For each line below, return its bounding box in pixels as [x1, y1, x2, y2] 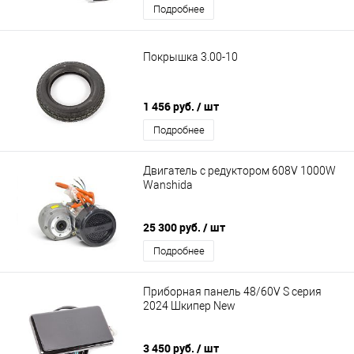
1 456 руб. [143, 99, 197, 115]
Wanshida [143, 178, 193, 191]
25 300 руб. [143, 220, 203, 235]
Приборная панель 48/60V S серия [143, 284, 322, 298]
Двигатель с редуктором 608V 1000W [143, 164, 336, 177]
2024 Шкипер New [143, 299, 235, 312]
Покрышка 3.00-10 [143, 50, 238, 63]
